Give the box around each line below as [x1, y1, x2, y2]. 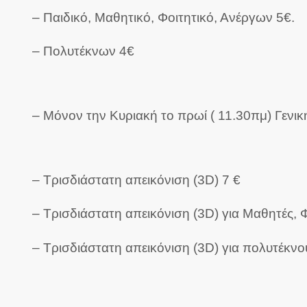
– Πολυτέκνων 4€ [32, 44, 134, 59]
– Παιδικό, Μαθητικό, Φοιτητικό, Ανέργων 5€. [32, 10, 295, 25]
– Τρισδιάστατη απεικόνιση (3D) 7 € [32, 172, 241, 187]
